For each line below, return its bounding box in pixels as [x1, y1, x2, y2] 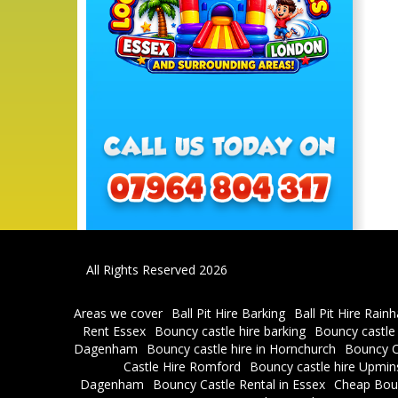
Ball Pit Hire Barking [171, 305, 285, 322]
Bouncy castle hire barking [155, 322, 306, 340]
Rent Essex [83, 322, 146, 340]
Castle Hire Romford [123, 358, 241, 376]
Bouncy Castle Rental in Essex [153, 376, 325, 394]
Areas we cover [73, 305, 163, 322]
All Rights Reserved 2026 [86, 260, 227, 278]
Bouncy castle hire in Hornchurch [147, 340, 336, 358]
